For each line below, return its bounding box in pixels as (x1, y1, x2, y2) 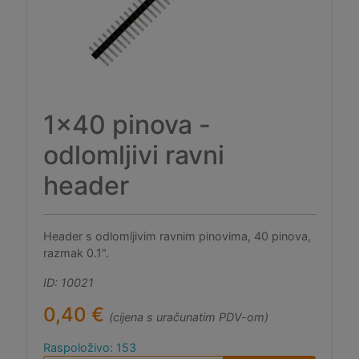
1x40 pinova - (43, 109, 211, 140)
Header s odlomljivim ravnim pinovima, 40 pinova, (43, 229, 311, 243)
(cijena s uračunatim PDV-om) (109, 310, 268, 324)
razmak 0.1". (43, 246, 109, 260)
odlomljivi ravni (43, 139, 224, 171)
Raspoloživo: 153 (43, 341, 136, 354)
